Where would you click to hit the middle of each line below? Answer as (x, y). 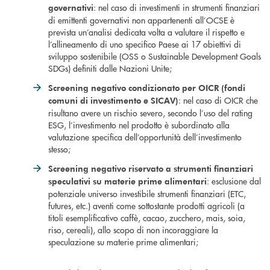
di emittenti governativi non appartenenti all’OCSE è (141, 20)
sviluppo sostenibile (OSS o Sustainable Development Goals (155, 56)
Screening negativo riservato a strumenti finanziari (151, 168)
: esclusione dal (234, 181)
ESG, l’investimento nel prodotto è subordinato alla (139, 125)
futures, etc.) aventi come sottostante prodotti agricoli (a (146, 206)
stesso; (59, 149)
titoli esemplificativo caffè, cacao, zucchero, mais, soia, (147, 218)
